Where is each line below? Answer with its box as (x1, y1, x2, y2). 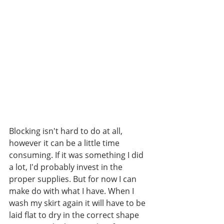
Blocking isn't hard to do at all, (9, 125, 124, 137)
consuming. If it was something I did (9, 149, 145, 161)
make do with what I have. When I (9, 185, 136, 197)
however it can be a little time (9, 137, 121, 149)
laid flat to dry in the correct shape (9, 209, 141, 221)
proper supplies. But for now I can (9, 173, 138, 185)
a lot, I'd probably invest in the (9, 161, 124, 173)
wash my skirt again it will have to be (9, 197, 147, 209)
